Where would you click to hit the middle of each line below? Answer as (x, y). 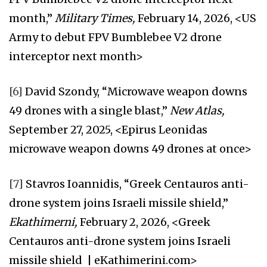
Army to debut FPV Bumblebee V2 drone (115, 38)
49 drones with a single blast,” (89, 111)
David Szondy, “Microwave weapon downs (135, 92)
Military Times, (96, 18)
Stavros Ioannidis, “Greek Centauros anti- (136, 184)
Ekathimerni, (44, 222)
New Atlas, (197, 111)
